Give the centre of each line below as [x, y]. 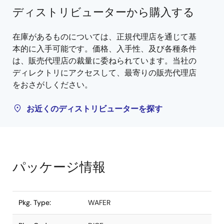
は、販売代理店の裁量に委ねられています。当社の [104, 61]
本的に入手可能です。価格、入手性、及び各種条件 [104, 49]
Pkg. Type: [35, 202]
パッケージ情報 [59, 167]
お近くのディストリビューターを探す [94, 109]
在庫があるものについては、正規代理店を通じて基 [104, 37]
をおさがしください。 [52, 85]
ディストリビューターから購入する [103, 12]
